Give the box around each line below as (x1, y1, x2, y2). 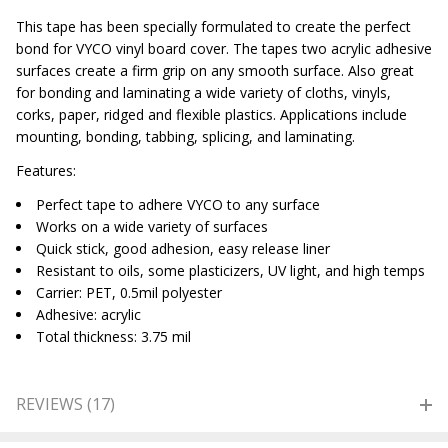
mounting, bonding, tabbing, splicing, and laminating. (16, 127, 355, 146)
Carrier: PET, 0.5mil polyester (36, 283, 222, 302)
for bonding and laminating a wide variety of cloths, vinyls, (16, 83, 391, 102)
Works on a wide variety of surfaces (36, 217, 268, 236)
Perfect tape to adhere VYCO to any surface (36, 195, 320, 214)
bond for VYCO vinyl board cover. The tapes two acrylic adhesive (16, 39, 432, 58)
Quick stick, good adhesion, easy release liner (36, 239, 330, 258)
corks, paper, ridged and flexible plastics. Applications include (16, 105, 407, 124)
